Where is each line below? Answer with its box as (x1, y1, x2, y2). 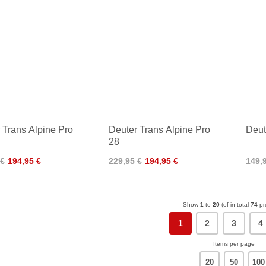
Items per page (213, 240, 255, 247)
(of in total (220, 201, 251, 208)
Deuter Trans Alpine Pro (109, 125, 210, 135)
